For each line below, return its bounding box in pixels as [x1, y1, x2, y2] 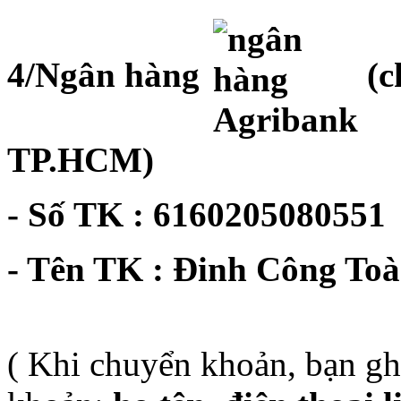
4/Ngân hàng [7, 55, 209, 95]
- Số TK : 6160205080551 [7, 195, 386, 234]
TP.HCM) [7, 141, 154, 179]
